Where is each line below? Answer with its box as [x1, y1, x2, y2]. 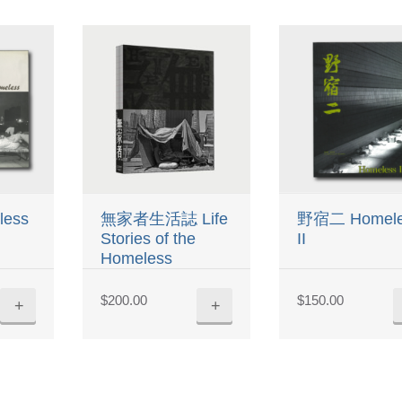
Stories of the [100, 229, 197, 248]
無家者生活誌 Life [100, 209, 229, 228]
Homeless [100, 249, 173, 267]
